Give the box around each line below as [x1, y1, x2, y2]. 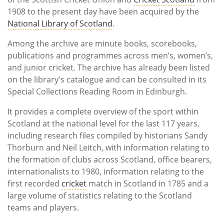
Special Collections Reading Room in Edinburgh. [7, 86, 187, 97]
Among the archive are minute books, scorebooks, [7, 38, 197, 49]
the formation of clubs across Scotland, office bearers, [7, 154, 212, 165]
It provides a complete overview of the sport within [7, 106, 198, 117]
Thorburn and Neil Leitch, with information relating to [7, 142, 209, 153]
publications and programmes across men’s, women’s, [7, 50, 213, 61]
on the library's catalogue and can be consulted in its [7, 74, 206, 85]
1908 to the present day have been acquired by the [7, 6, 199, 17]
